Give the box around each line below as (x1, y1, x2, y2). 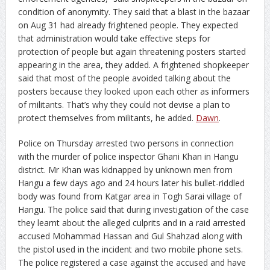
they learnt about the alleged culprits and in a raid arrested (17, 216, 245, 228)
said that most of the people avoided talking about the (17, 72, 231, 84)
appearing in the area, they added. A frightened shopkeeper (17, 58, 249, 71)
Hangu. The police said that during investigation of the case (17, 203, 249, 215)
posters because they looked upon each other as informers (17, 85, 250, 97)
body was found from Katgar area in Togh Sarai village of (17, 190, 242, 202)
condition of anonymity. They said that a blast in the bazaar (17, 5, 250, 17)
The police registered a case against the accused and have (17, 256, 246, 268)
